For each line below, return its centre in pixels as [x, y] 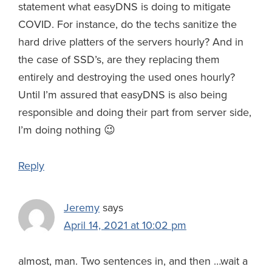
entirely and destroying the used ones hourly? [127, 77]
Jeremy [82, 208]
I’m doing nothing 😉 [67, 130]
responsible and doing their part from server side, [135, 113]
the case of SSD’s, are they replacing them [119, 60]
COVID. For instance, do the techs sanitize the [127, 25]
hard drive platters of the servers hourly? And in [131, 42]
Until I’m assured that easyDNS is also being [123, 95]
